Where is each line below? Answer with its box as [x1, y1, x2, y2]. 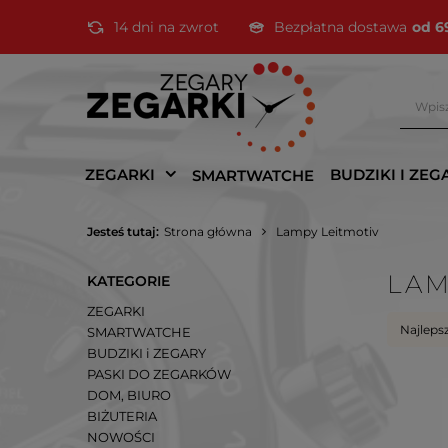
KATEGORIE [87, 272, 170, 290]
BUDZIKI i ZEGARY [87, 344, 206, 361]
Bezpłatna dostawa [274, 18, 407, 36]
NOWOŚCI [87, 428, 155, 445]
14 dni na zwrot [114, 18, 219, 36]
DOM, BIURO [87, 386, 171, 403]
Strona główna [164, 224, 252, 239]
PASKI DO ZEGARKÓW [87, 365, 231, 382]
